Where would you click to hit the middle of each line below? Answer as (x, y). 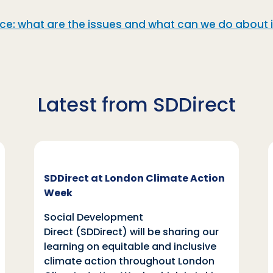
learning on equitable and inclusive (130, 247)
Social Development (94, 218)
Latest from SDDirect (136, 105)
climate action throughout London (129, 261)
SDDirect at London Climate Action (134, 179)
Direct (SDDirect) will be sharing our (131, 232)
